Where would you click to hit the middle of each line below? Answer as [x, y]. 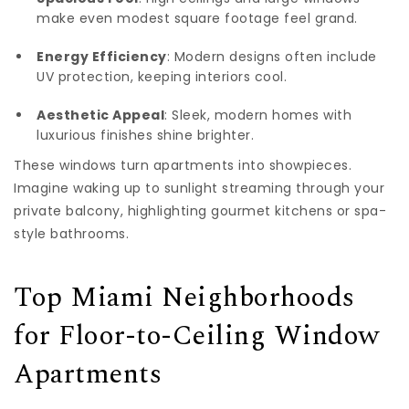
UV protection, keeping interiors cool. [162, 77]
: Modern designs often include [272, 57]
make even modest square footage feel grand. [197, 19]
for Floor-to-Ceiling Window [197, 336]
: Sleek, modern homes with [258, 115]
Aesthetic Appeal [100, 115]
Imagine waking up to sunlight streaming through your [199, 189]
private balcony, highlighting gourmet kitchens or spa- [200, 211]
